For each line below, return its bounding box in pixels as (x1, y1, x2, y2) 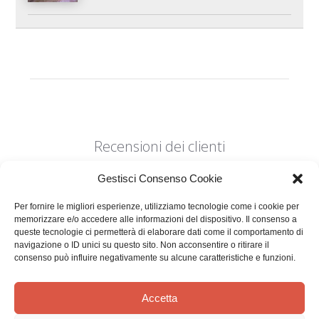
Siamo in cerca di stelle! (92, 241, 227, 258)
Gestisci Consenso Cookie (97, 172, 222, 184)
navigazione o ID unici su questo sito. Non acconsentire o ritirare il (14, 240, 269, 250)
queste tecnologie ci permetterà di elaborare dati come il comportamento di (14, 227, 303, 237)
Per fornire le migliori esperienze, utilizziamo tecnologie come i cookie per (14, 202, 299, 211)
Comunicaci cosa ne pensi (99, 275, 220, 289)
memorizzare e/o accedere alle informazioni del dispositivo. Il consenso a (14, 214, 297, 224)
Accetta (142, 291, 177, 304)
